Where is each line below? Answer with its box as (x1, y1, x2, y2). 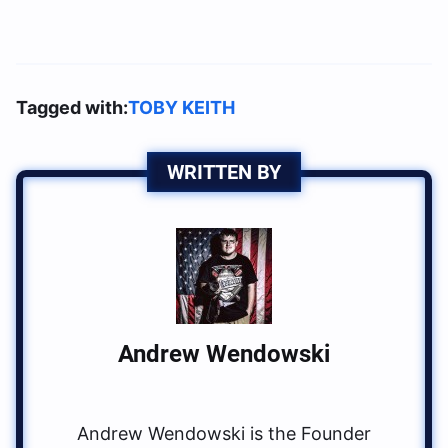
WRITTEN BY (167, 160, 281, 185)
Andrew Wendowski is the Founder (77, 423, 371, 445)
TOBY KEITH (128, 97, 235, 119)
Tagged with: (16, 97, 128, 119)
